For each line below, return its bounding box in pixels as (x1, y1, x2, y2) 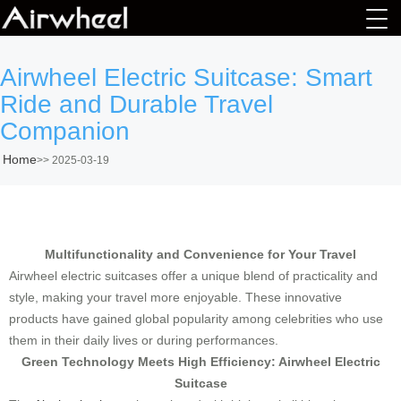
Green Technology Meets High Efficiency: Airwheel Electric (21, 354, 380, 369)
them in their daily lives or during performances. (9, 333, 278, 347)
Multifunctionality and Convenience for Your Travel (45, 247, 356, 261)
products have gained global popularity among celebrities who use (9, 311, 383, 326)
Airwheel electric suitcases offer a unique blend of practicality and (9, 269, 378, 283)
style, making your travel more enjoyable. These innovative (9, 290, 342, 304)
